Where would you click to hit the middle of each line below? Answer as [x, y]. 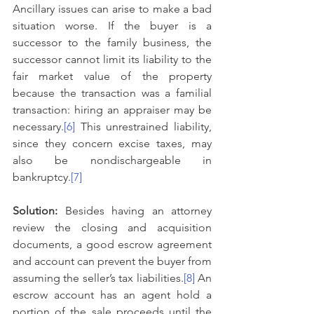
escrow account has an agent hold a [112, 295]
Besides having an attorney [138, 211]
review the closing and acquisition [112, 228]
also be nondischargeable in [112, 161]
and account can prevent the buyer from [112, 261]
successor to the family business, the [112, 43]
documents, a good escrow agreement [112, 245]
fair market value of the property [112, 76]
